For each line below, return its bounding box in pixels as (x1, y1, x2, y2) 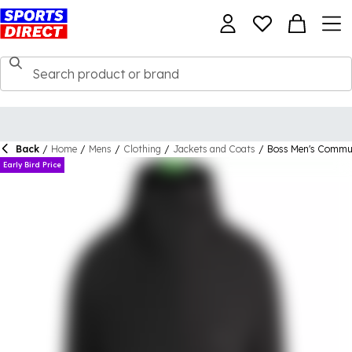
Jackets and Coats (173, 143, 255, 155)
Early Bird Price (3, 160, 61, 169)
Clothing (123, 143, 161, 155)
